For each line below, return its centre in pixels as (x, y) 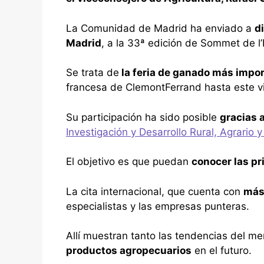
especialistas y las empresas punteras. (158, 206)
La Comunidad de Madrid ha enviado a (160, 28)
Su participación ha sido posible (143, 117)
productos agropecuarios (129, 251)
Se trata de (93, 73)
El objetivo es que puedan (129, 162)
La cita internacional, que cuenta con (155, 191)
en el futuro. (222, 251)
